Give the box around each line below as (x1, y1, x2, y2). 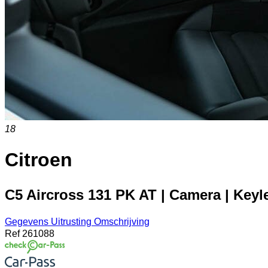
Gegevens (5, 216, 51, 227)
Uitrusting (51, 216, 94, 227)
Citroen (5, 149, 72, 171)
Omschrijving (94, 216, 150, 227)
